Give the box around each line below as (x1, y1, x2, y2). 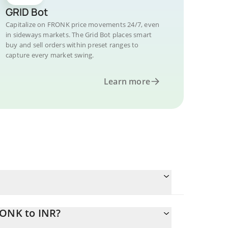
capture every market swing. (6, 50, 94, 60)
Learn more (104, 76, 150, 87)
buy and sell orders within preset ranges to (6, 40, 139, 49)
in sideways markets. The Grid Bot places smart (6, 30, 152, 39)
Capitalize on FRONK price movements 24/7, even (6, 20, 160, 29)
